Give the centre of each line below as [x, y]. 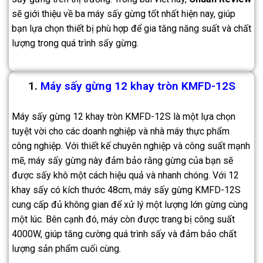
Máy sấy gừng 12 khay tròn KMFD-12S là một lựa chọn [124, 117]
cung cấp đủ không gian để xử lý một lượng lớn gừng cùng [130, 205]
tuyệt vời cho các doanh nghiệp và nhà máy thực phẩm [121, 131]
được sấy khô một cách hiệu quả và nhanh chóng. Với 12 [125, 176]
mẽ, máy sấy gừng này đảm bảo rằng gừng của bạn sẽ [122, 161]
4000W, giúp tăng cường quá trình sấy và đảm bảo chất [124, 234]
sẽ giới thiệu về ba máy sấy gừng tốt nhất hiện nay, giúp [124, 14]
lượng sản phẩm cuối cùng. [66, 249]
